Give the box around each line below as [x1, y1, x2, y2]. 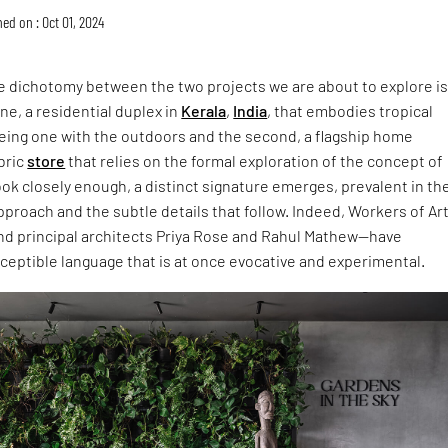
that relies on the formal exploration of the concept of [65, 150, 444, 170]
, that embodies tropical [267, 100, 434, 120]
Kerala [181, 100, 227, 120]
